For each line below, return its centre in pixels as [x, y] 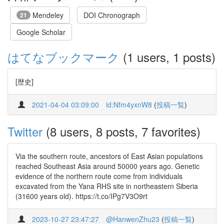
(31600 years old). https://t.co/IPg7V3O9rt [81, 196]
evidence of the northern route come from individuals [99, 176]
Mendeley [47, 15]
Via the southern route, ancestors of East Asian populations [109, 156]
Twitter [25, 131]
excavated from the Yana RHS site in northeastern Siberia [107, 186]
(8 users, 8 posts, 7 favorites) [121, 131]
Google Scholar [41, 32]
